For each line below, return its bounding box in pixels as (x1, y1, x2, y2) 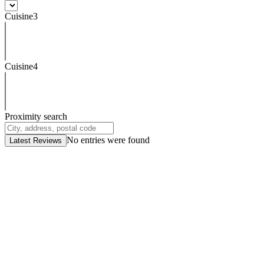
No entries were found (67, 134, 150, 145)
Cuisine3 (5, 11, 38, 21)
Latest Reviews (9, 136, 62, 145)
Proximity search (5, 111, 67, 121)
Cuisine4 (5, 61, 38, 71)
